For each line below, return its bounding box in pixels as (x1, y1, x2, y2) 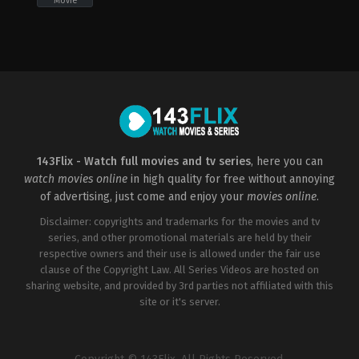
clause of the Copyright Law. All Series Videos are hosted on (40, 263, 319, 276)
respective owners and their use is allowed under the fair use (38, 247, 321, 260)
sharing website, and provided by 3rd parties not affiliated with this (26, 279, 333, 292)
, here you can (250, 154, 323, 168)
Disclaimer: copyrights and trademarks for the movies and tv (39, 215, 320, 228)
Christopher (13, 92, 79, 107)
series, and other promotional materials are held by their (47, 231, 312, 244)
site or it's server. (139, 295, 220, 308)
